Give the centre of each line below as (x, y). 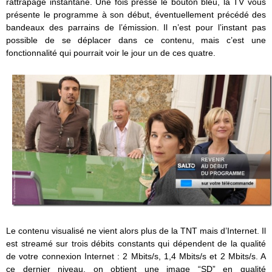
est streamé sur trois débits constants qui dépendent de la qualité (136, 244)
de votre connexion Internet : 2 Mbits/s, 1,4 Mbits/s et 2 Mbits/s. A (136, 257)
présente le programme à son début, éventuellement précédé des (136, 15)
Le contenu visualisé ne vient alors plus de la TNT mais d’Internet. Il (136, 231)
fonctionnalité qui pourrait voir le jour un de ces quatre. (111, 53)
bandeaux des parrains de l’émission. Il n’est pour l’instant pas (136, 28)
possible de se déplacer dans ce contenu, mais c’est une (136, 40)
